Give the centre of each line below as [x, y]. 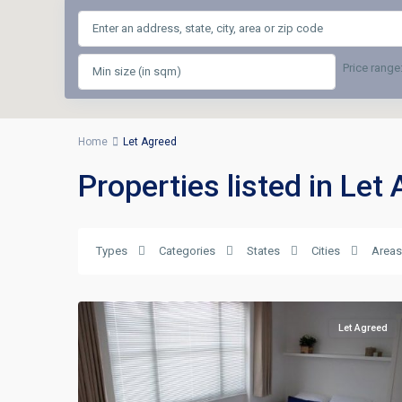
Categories [187, 251]
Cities [326, 251]
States [263, 251]
